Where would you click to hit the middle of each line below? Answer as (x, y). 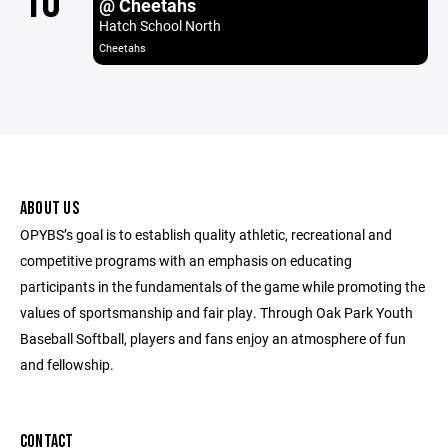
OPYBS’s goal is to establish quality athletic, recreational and (206, 234)
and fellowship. (67, 364)
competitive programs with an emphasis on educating (186, 260)
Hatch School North (159, 25)
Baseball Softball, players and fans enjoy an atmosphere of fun (213, 338)
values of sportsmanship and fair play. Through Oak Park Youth (216, 312)
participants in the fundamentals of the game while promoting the (222, 286)
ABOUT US (49, 208)
